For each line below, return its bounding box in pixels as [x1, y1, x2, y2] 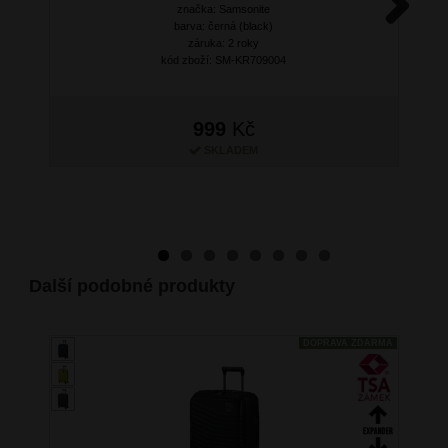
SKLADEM [204, 144, 259, 157]
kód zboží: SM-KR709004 [161, 54, 287, 67]
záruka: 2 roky [188, 37, 260, 50]
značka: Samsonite [177, 3, 271, 16]
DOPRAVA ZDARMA [302, 338, 393, 349]
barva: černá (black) [174, 20, 274, 33]
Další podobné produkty [28, 276, 235, 297]
